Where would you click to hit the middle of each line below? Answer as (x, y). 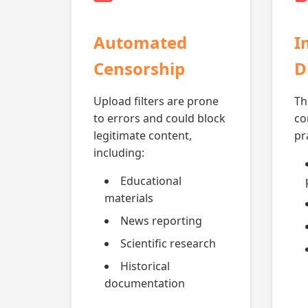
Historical (145, 266)
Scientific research (168, 243)
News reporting (161, 221)
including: (119, 153)
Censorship (139, 68)
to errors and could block (159, 118)
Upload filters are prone (156, 101)
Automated (140, 42)
